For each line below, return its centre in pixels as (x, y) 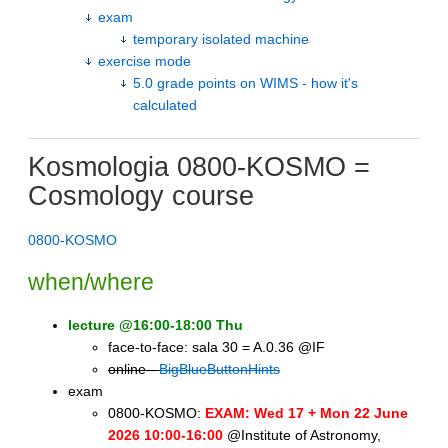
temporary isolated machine (221, 38)
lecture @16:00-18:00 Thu (155, 325)
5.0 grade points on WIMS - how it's (245, 82)
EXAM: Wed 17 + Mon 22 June (306, 413)
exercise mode (144, 60)
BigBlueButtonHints (219, 369)
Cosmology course (141, 196)
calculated (165, 104)
